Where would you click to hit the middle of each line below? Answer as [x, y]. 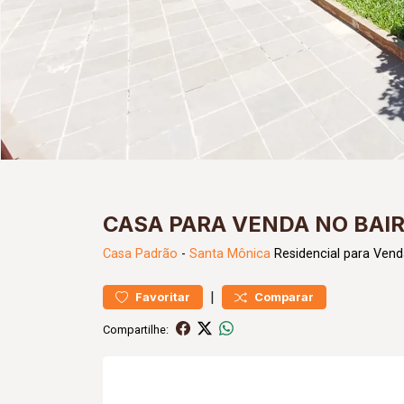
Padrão [156, 254]
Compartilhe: [136, 329]
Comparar [284, 297]
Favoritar [163, 297]
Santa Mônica [230, 254]
